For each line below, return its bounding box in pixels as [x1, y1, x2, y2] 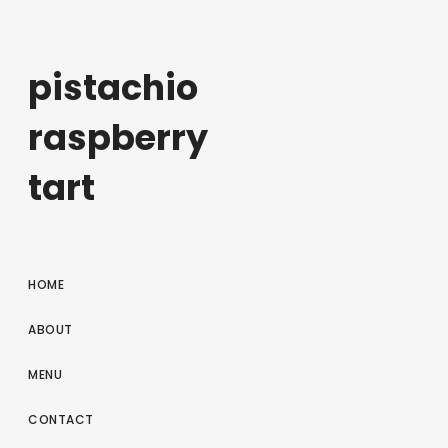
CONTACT [28, 411, 94, 429]
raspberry [28, 113, 208, 163]
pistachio [28, 63, 198, 113]
